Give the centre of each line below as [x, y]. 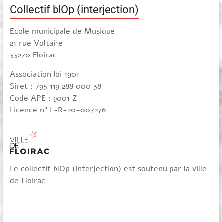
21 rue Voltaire [36, 43]
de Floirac [27, 181]
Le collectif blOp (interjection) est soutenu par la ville [108, 169]
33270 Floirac [33, 55]
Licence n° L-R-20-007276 [57, 110]
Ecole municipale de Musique [62, 31]
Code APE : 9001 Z [43, 98]
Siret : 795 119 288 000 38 [55, 86]
